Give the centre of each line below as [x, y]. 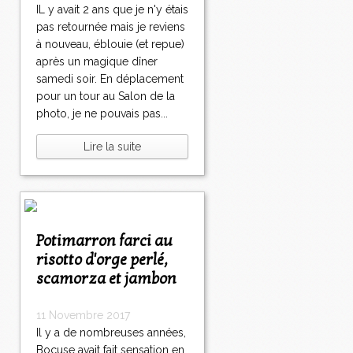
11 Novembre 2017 [83, 316]
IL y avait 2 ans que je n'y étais [112, 10]
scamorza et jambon [106, 279]
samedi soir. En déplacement [110, 79]
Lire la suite [112, 147]
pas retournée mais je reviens [111, 27]
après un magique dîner [97, 62]
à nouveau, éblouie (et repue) [110, 45]
